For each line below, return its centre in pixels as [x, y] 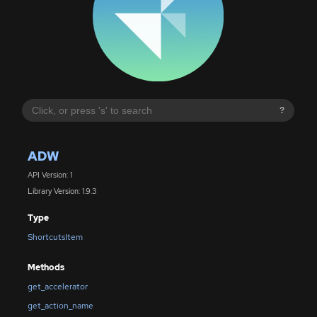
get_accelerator [57, 287]
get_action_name [60, 305]
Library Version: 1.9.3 [62, 191]
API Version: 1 [50, 175]
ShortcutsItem [55, 237]
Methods [46, 267]
